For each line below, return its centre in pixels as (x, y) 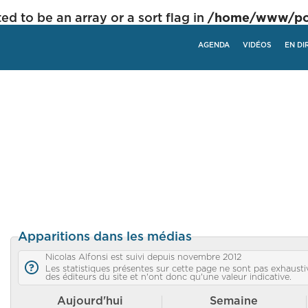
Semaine (234, 301)
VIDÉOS (257, 45)
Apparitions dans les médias (105, 237)
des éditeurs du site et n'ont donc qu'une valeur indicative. (169, 277)
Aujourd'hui (90, 301)
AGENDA (214, 45)
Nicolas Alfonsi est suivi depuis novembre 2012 (144, 257)
